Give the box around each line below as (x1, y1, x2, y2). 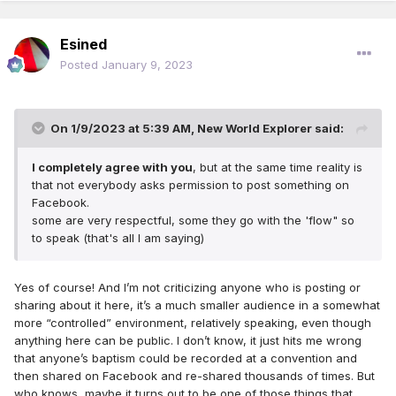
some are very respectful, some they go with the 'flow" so (32, 213, 354, 228)
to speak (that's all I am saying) (32, 231, 208, 246)
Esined (60, 35, 107, 54)
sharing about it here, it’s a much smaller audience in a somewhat (14, 298, 380, 313)
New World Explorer (197, 121, 312, 136)
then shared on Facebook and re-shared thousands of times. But (14, 369, 375, 384)
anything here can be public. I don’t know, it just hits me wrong (14, 333, 362, 348)
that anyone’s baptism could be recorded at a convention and (14, 351, 357, 366)
